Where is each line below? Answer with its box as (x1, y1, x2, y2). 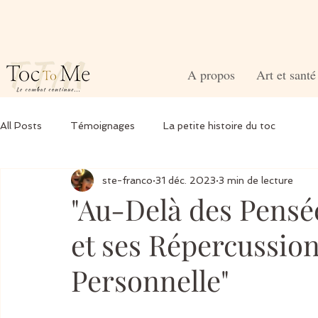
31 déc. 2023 (155, 174, 216, 186)
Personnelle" (71, 261, 229, 299)
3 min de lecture (219, 174, 293, 186)
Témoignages (70, 120, 135, 131)
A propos (187, 66, 235, 83)
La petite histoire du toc (163, 120, 275, 131)
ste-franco (102, 174, 153, 186)
